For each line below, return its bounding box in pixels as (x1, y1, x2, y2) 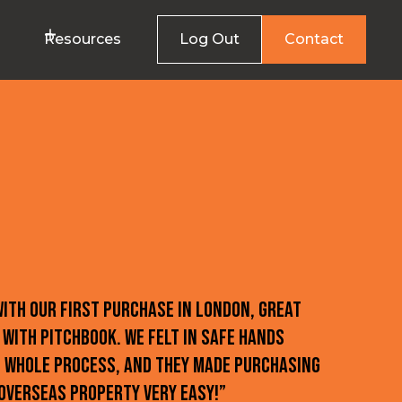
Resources (44, 31, 121, 48)
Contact (284, 31, 344, 48)
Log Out (179, 31, 240, 48)
